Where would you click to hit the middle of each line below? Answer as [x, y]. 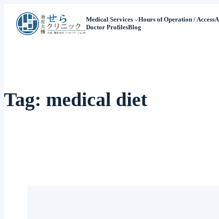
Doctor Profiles [107, 27]
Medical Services [109, 20]
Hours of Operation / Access [176, 20]
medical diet [97, 99]
